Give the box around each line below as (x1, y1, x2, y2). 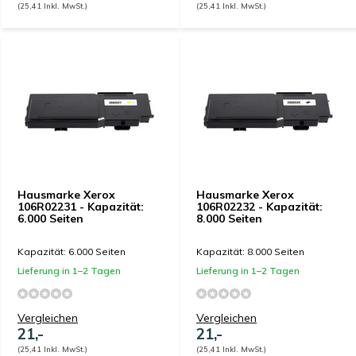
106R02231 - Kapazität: (17, 199, 144, 214)
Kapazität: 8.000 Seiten (196, 246, 304, 257)
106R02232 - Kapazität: (196, 199, 323, 214)
